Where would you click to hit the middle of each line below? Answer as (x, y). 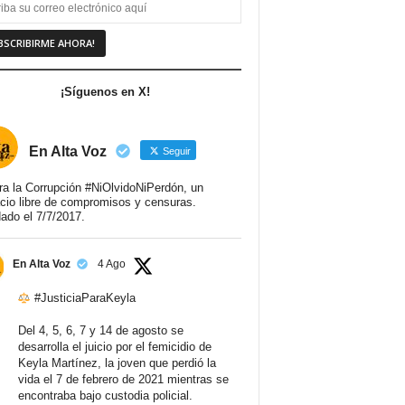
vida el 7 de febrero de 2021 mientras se (123, 380)
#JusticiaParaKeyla (85, 298)
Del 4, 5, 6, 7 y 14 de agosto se (100, 331)
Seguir (175, 151)
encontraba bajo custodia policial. (105, 396)
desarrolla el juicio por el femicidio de (114, 347)
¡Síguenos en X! (105, 92)
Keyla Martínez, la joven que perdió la (117, 363)
